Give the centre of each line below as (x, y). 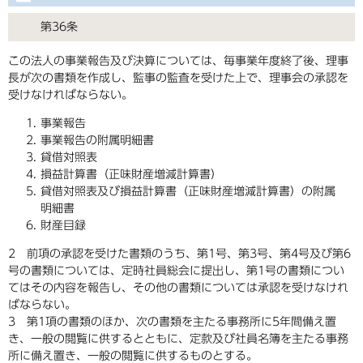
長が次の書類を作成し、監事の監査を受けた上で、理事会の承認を (178, 78)
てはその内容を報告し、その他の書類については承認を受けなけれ (178, 288)
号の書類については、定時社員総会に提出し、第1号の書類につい (176, 271)
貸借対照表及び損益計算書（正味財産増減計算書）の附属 (188, 192)
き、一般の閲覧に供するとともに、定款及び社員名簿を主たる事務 (178, 339)
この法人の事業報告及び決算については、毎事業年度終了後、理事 (178, 61)
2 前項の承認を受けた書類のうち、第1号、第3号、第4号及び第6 (179, 254)
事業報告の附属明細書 (97, 141)
